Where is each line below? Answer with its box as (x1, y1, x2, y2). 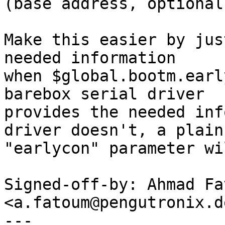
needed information (4, 49, 176, 67)
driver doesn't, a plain (4, 121, 223, 139)
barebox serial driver (4, 85, 204, 103)
